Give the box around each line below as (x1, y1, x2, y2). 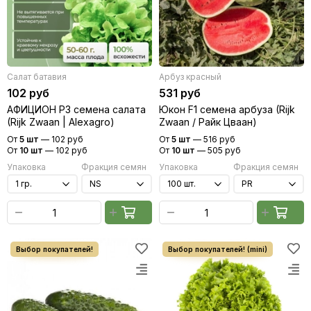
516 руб (203, 134, 235, 144)
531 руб (159, 86, 201, 100)
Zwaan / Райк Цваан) (159, 116, 257, 128)
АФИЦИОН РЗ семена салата (7, 103, 146, 115)
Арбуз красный (159, 72, 221, 82)
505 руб (208, 145, 241, 155)
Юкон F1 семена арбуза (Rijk (159, 103, 295, 115)
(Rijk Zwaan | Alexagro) (7, 116, 115, 128)
